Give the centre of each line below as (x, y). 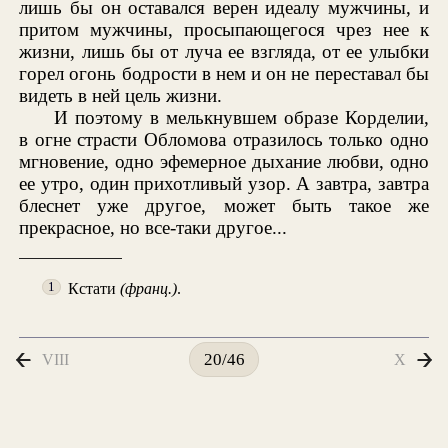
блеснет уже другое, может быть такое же (224, 206)
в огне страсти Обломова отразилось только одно (224, 140)
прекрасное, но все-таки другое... (153, 228)
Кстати (94, 288)
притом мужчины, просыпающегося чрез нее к (224, 30)
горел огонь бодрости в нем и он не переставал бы (224, 74)
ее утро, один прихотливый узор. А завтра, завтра (224, 184)
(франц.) (149, 288)
